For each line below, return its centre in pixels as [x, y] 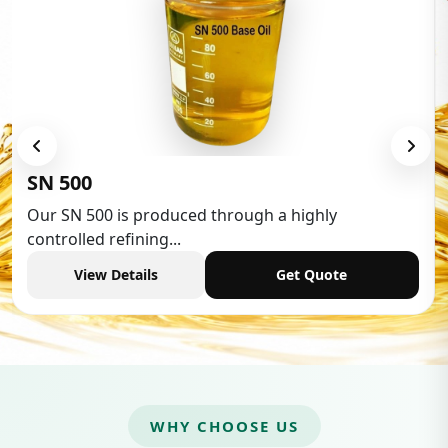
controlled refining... [103, 238]
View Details [115, 275]
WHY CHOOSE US [224, 425]
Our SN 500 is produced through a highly [181, 214]
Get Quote [312, 275]
